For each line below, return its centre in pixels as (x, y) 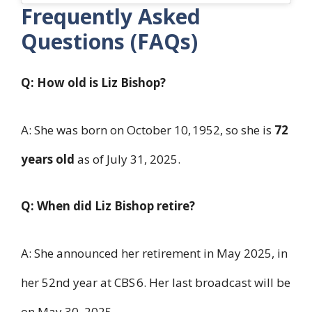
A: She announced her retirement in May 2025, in (154, 253)
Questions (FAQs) (109, 42)
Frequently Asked (111, 17)
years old (48, 159)
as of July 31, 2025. (127, 159)
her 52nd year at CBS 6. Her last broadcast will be (156, 282)
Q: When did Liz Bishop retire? (108, 206)
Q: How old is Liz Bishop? (93, 83)
